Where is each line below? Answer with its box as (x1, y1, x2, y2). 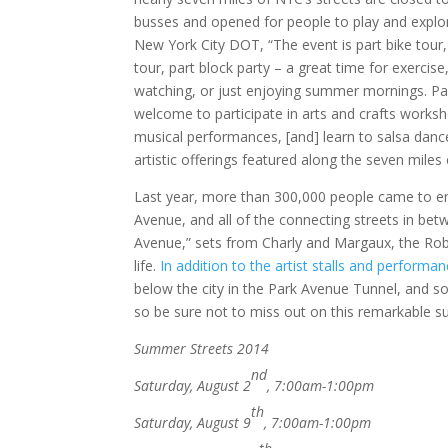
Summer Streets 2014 (134, 339, 270, 359)
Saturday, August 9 (134, 413, 252, 433)
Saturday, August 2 (134, 376, 252, 396)
